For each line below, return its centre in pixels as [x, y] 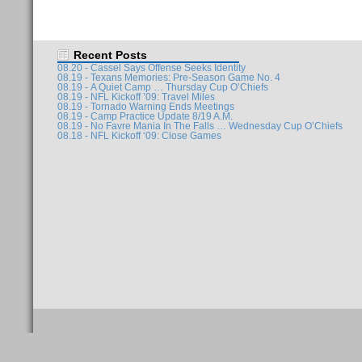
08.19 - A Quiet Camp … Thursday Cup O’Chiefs [163, 87]
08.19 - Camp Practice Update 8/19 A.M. [145, 116]
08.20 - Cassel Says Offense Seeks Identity [152, 68]
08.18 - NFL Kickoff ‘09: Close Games [139, 136]
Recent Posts [110, 55]
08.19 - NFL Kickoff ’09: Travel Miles [136, 97]
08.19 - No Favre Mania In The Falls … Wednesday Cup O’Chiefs [200, 126]
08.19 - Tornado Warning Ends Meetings [146, 107]
